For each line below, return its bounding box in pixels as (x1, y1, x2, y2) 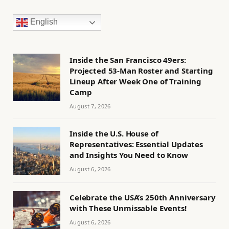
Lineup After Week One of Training (70, 76, 202, 87)
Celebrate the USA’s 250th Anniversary (70, 192, 216, 203)
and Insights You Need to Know (70, 150, 188, 161)
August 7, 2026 (70, 102, 111, 110)
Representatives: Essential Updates (70, 139, 203, 150)
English (28, 17, 58, 27)
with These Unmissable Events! (70, 203, 187, 214)
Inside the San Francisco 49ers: (70, 55, 186, 65)
